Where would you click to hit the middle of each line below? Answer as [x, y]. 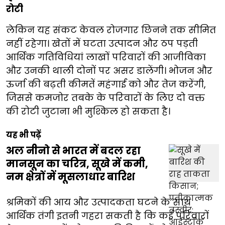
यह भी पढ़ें [24, 135]
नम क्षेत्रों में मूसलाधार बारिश [71, 177]
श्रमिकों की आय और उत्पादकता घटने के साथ [98, 202]
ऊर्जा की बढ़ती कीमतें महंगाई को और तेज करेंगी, [106, 84]
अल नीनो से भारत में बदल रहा [73, 151]
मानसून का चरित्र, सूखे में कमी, [77, 164]
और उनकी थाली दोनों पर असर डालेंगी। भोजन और [109, 71]
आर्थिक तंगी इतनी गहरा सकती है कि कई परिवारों [107, 216]
